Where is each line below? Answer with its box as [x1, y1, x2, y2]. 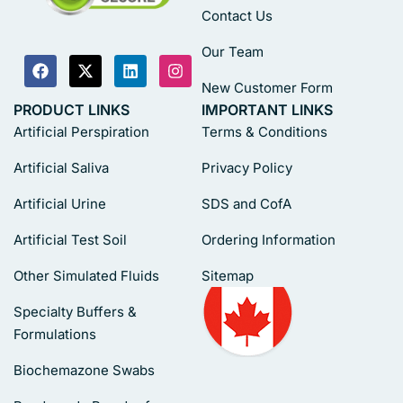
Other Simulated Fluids [13, 267, 159, 285]
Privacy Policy [201, 159, 292, 177]
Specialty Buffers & [13, 303, 137, 321]
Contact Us [201, 7, 273, 25]
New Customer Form [201, 79, 333, 97]
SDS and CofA [201, 195, 291, 213]
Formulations [13, 326, 96, 344]
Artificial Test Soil [13, 231, 127, 249]
